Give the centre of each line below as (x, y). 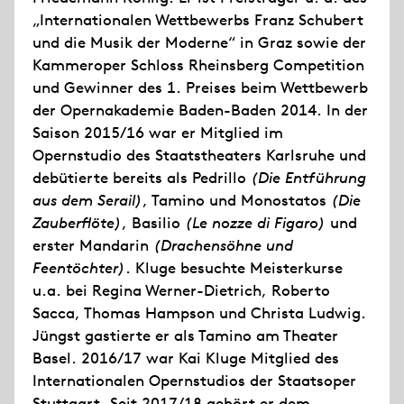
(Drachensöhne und (223, 245)
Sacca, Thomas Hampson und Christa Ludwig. (199, 313)
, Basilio (153, 223)
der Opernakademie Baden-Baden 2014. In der (200, 110)
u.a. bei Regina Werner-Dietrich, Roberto (181, 290)
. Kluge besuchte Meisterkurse (234, 268)
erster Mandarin (93, 245)
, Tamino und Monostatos (237, 200)
